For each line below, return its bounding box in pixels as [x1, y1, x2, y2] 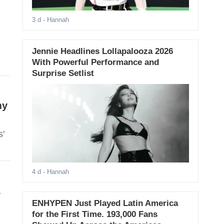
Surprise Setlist [31, 68, 94, 78]
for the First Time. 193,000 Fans [31, 209, 157, 219]
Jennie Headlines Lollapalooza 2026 [31, 46, 173, 56]
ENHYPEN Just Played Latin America [31, 198, 178, 208]
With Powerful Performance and [31, 57, 159, 67]
